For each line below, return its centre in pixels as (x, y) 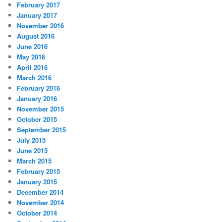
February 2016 (39, 88)
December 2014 (40, 192)
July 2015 (31, 140)
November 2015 (41, 109)
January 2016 (37, 98)
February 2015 (39, 171)
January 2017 (37, 15)
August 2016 (36, 36)
